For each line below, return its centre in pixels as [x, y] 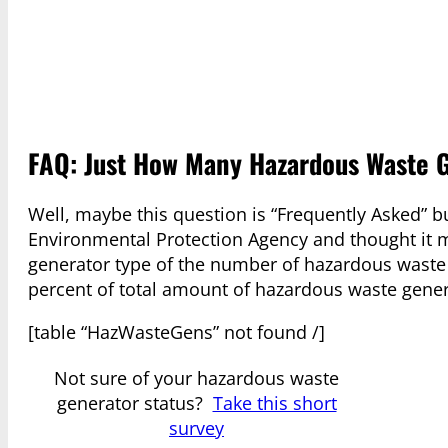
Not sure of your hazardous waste [196, 378]
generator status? [134, 403]
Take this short [274, 403]
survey [196, 428]
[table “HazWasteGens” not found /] [176, 332]
